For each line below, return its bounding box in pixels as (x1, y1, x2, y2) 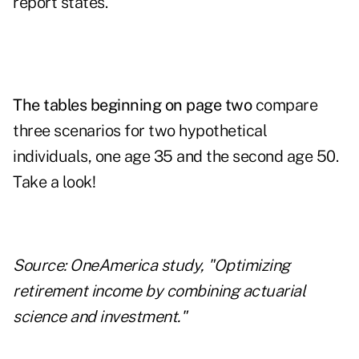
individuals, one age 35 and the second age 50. (13, 147, 338, 167)
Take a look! (13, 172, 95, 192)
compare (252, 95, 317, 115)
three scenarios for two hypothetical (13, 121, 267, 141)
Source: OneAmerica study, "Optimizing (13, 256, 290, 276)
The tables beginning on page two (13, 95, 252, 115)
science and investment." (13, 307, 186, 327)
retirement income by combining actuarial (13, 281, 305, 301)
